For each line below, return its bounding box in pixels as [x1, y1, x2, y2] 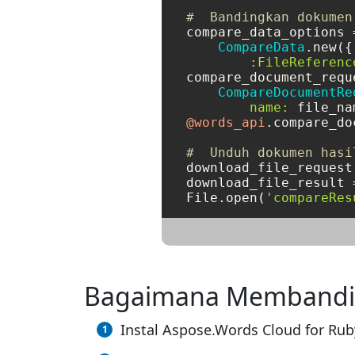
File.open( [186, 190, 265, 206]
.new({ [305, 40, 353, 55]
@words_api [186, 115, 265, 131]
